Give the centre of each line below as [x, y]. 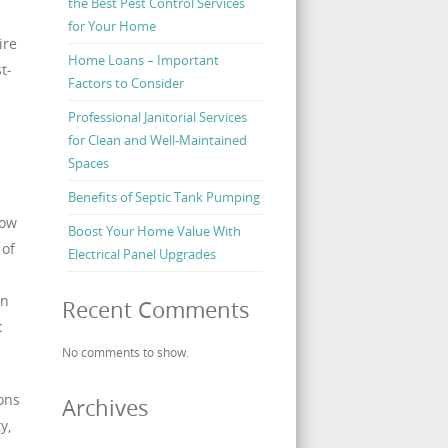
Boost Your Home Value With [154, 231]
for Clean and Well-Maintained [157, 140]
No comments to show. [125, 352]
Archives [105, 408]
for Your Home [111, 26]
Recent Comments [155, 310]
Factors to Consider [125, 83]
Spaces [88, 163]
